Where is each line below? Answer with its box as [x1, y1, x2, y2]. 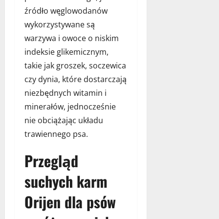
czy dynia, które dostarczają [24, 73, 127, 85]
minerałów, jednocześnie [24, 101, 116, 112]
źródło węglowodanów [24, 5, 108, 16]
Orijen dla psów [24, 190, 116, 213]
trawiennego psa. [24, 128, 88, 139]
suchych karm [24, 170, 108, 192]
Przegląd [24, 149, 78, 172]
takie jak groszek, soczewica [24, 60, 126, 71]
